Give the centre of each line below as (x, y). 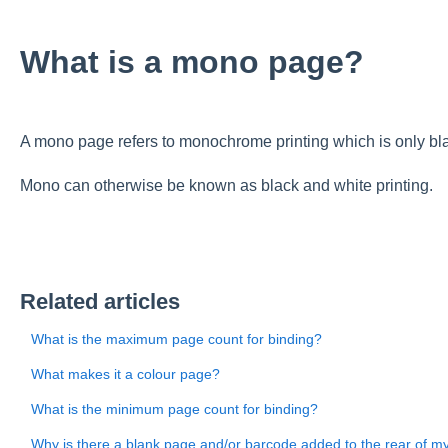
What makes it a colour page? (125, 374)
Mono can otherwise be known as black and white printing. (226, 186)
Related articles (99, 302)
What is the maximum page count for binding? (176, 339)
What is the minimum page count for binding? (174, 409)
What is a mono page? (191, 61)
